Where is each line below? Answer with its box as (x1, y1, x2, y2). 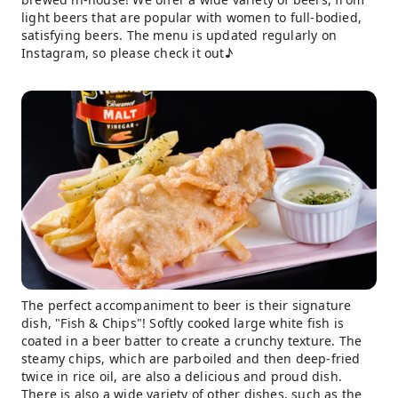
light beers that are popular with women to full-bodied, (21, 9, 362, 27)
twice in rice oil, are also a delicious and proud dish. (21, 368, 343, 385)
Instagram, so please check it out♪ (21, 44, 233, 62)
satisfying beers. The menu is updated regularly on (21, 27, 338, 44)
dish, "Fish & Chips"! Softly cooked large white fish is (21, 314, 345, 331)
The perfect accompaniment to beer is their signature (21, 297, 352, 314)
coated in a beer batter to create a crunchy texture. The (21, 332, 362, 349)
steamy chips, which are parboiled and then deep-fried (21, 350, 361, 367)
